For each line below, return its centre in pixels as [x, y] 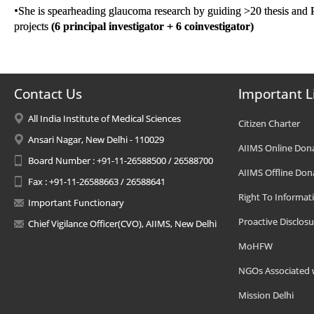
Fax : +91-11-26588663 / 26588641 [97, 182]
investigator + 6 [145, 26]
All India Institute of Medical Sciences [104, 118]
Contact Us [48, 94]
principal [84, 26]
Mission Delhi [266, 295]
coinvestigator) [219, 26]
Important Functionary [76, 203]
